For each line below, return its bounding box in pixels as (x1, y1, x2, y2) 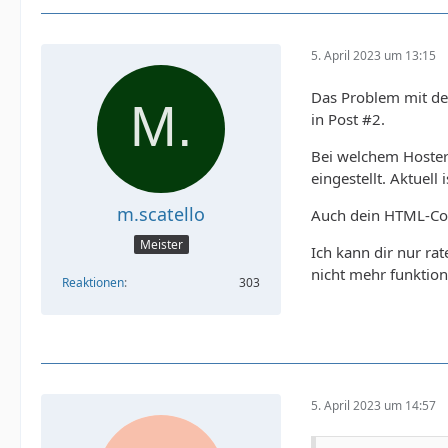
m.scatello (117, 202, 205, 227)
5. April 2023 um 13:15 (311, 46, 436, 64)
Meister (139, 235, 183, 253)
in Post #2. (311, 109, 385, 130)
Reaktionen (62, 273, 124, 291)
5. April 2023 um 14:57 (311, 396, 436, 414)
